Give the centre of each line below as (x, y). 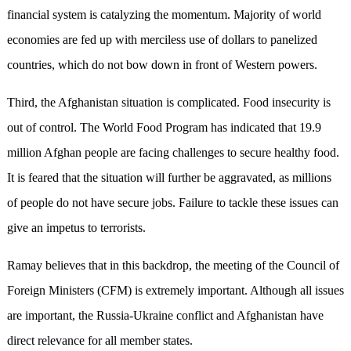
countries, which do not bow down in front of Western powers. (163, 65)
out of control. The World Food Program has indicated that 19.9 (164, 128)
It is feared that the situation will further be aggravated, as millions (169, 178)
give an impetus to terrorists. (78, 228)
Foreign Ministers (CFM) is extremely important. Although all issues (175, 291)
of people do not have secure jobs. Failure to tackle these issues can (172, 203)
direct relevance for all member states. (101, 341)
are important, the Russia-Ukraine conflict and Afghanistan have (165, 316)
